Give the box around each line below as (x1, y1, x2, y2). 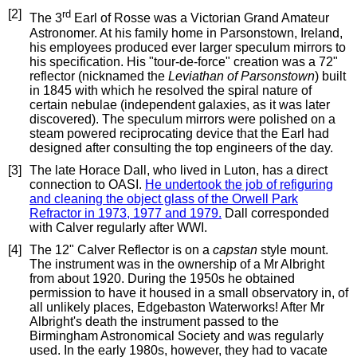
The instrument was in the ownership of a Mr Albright (29, 257, 324, 271)
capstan (213, 242, 257, 257)
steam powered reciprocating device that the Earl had (29, 126, 329, 140)
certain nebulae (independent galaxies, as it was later (29, 97, 330, 112)
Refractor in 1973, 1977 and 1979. (29, 206, 222, 220)
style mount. (257, 242, 328, 257)
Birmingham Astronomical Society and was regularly (29, 328, 324, 343)
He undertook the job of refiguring (145, 177, 333, 191)
